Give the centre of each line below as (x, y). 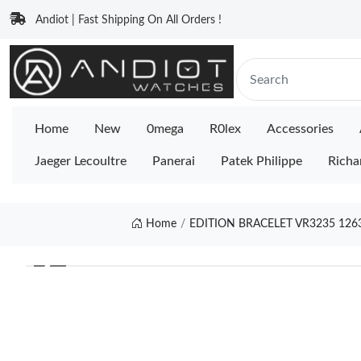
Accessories (300, 129)
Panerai (174, 161)
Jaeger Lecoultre (81, 161)
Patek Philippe (261, 161)
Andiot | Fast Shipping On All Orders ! (129, 20)
